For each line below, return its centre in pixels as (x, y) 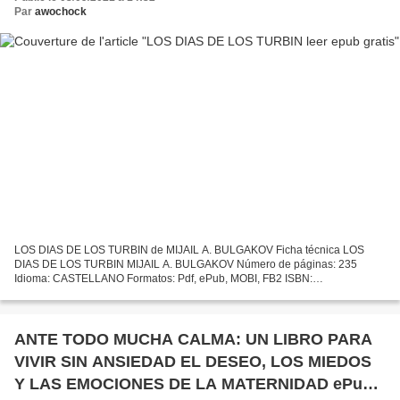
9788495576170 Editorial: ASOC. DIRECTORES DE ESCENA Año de (183, 293)
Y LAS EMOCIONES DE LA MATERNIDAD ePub (193, 384)
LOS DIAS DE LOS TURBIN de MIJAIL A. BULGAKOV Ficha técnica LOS (189, 250)
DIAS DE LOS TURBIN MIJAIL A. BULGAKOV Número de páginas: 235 (186, 265)
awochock (61, 11)
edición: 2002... (51, 308)
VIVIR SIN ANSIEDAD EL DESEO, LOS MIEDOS (193, 362)
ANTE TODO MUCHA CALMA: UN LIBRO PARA (193, 340)
